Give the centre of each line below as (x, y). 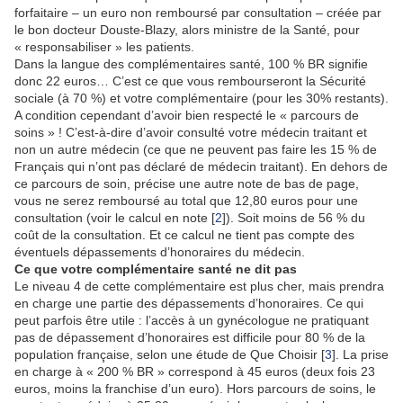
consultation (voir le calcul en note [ (115, 218)
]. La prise (360, 355)
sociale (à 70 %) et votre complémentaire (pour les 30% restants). (201, 99)
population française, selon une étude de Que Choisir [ (170, 355)
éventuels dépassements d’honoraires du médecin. (160, 252)
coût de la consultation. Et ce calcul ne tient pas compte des (184, 235)
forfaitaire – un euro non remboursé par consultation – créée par (198, 13)
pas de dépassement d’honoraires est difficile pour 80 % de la (190, 338)
